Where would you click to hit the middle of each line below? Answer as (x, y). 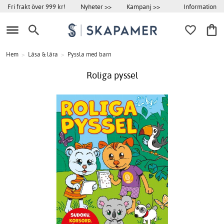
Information (200, 6)
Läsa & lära (43, 54)
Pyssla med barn (89, 54)
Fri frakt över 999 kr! (36, 6)
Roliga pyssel (112, 75)
